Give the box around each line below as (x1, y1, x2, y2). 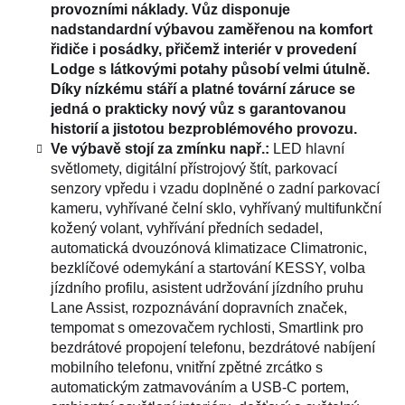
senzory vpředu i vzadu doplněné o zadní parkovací (51, 180, 380, 196)
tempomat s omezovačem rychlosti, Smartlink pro (51, 319, 363, 335)
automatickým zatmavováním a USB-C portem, (51, 379, 349, 395)
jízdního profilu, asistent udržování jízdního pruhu (51, 279, 363, 296)
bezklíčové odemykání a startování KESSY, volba (51, 259, 365, 276)
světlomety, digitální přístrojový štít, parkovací (51, 160, 337, 176)
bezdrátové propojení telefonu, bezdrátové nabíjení (51, 339, 375, 355)
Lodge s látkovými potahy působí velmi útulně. (51, 61, 370, 77)
